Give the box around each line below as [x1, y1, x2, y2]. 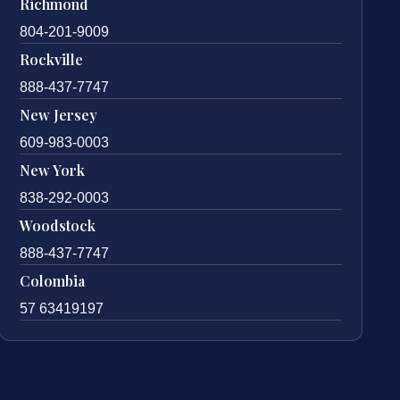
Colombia [20, 271, 86, 291]
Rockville [20, 50, 84, 70]
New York [20, 161, 86, 180]
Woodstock [20, 216, 96, 236]
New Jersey [20, 105, 98, 125]
